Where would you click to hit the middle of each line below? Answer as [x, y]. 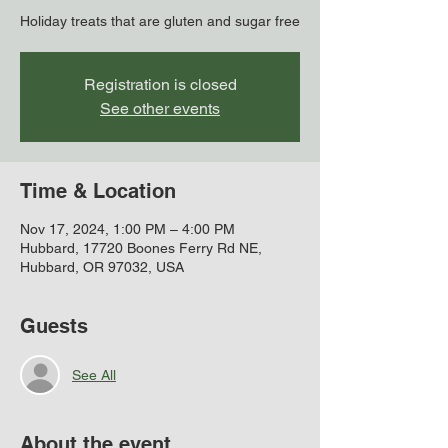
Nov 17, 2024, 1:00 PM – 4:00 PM [127, 229]
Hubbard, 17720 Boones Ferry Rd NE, [141, 248]
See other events [160, 108]
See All [94, 374]
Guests [54, 326]
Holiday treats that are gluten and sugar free [160, 21]
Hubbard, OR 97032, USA [102, 267]
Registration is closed [160, 84]
